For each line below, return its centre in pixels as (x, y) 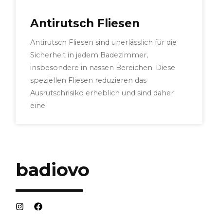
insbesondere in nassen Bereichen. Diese (103, 68)
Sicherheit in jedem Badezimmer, (89, 55)
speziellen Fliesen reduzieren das (89, 81)
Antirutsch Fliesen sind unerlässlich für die (104, 43)
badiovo (53, 170)
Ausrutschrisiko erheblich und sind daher (102, 93)
